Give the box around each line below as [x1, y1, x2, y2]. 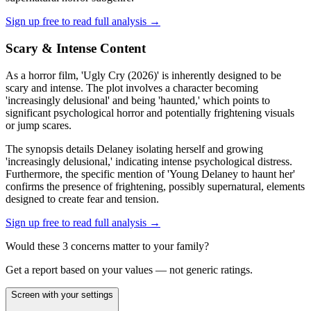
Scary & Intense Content [6, 41, 146, 56]
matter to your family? [110, 239, 209, 252]
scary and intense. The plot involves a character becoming [6, 81, 258, 94]
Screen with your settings [11, 289, 113, 300]
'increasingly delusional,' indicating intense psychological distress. [6, 155, 292, 167]
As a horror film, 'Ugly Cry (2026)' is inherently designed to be [6, 69, 281, 81]
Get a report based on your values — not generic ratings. [6, 263, 253, 276]
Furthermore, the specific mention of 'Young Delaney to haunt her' [6, 167, 295, 180]
